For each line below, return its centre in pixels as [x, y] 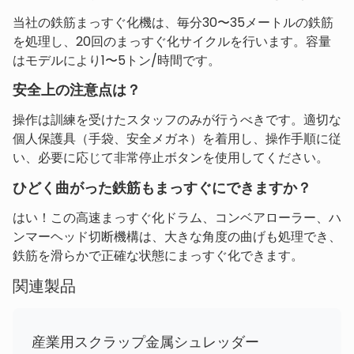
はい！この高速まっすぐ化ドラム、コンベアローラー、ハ [177, 217]
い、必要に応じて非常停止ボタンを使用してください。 [171, 158]
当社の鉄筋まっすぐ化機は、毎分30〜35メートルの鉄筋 [173, 22]
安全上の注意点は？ [77, 90]
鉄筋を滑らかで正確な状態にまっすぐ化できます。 [158, 255]
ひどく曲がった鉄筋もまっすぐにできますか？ [162, 187]
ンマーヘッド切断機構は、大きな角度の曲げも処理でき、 [177, 236]
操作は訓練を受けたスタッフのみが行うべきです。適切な [177, 120]
